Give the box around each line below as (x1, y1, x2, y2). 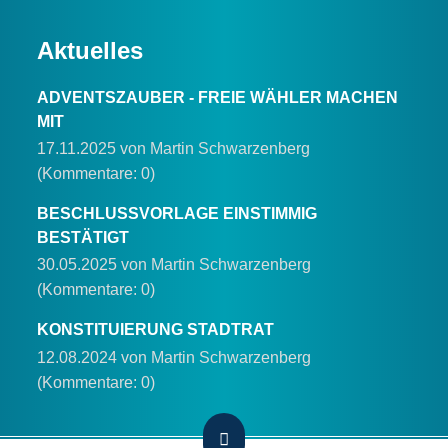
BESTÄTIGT (37, 229, 130, 247)
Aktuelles (37, 37, 144, 65)
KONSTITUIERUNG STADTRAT (37, 321, 275, 339)
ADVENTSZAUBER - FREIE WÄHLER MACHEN (37, 89, 399, 107)
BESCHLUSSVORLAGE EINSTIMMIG (37, 205, 318, 223)
